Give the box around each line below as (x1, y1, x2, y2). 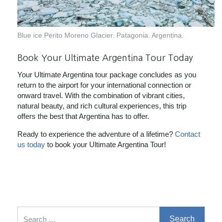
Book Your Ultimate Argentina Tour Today (17, 53, 193, 62)
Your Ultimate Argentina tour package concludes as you (17, 70, 196, 79)
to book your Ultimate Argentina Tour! (45, 140, 166, 149)
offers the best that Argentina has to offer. (17, 112, 149, 121)
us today (17, 140, 45, 149)
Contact (175, 130, 200, 139)
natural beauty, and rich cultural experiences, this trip (17, 102, 186, 111)
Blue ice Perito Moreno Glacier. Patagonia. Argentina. (17, 31, 184, 39)
